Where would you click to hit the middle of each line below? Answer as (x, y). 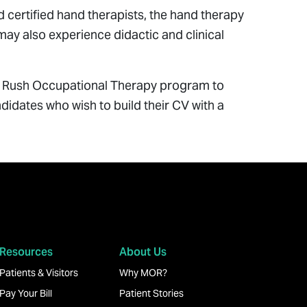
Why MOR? (143, 273)
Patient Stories (151, 293)
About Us (143, 252)
